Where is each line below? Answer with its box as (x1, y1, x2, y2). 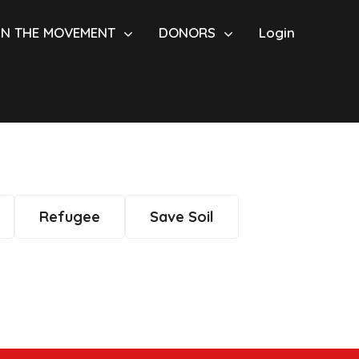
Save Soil (150, 208, 214, 226)
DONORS (159, 24, 216, 41)
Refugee (39, 208, 100, 226)
